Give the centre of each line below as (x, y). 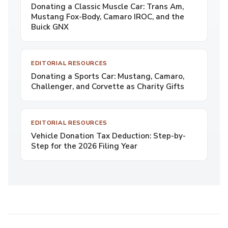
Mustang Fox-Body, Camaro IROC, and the (108, 17)
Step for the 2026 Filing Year (84, 146)
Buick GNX (50, 27)
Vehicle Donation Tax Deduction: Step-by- (108, 136)
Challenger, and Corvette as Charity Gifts (108, 87)
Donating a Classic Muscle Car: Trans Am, (107, 7)
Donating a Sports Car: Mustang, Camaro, (108, 76)
